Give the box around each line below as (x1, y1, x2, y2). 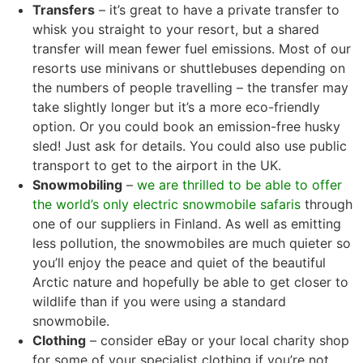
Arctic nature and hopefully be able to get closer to (32, 273, 348, 290)
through (301, 195, 352, 212)
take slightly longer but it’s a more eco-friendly (32, 98, 320, 115)
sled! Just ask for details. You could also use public (32, 137, 347, 154)
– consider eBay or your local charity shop (86, 331, 349, 348)
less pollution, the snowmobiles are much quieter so (32, 234, 351, 251)
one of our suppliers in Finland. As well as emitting (32, 215, 341, 232)
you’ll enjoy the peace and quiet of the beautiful (32, 254, 326, 271)
